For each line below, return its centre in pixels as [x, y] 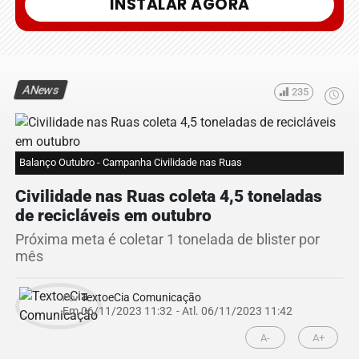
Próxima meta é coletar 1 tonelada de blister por [167, 240]
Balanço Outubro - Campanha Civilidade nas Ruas [131, 163]
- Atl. [188, 311]
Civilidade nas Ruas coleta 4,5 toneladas [169, 197]
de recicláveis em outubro [113, 216]
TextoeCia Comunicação [140, 298]
